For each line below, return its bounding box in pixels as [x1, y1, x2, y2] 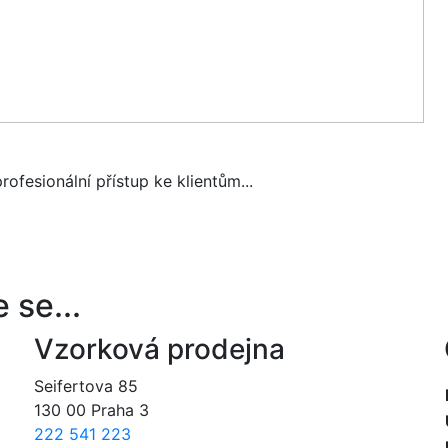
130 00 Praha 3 [34, 399, 149, 420]
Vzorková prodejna [34, 331, 285, 366]
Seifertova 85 [34, 375, 138, 396]
